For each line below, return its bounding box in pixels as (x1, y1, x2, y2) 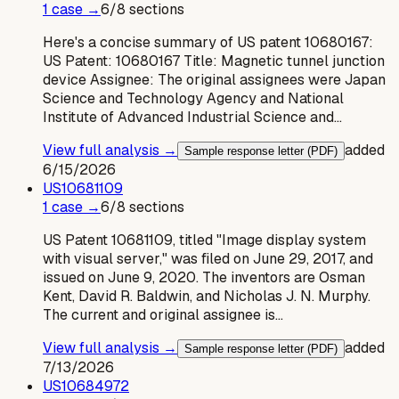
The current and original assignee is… (43, 305, 283, 324)
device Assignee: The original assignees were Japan (43, 69, 386, 89)
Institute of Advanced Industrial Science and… (43, 107, 342, 126)
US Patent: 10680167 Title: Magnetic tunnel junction (43, 51, 385, 70)
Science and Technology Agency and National (43, 88, 344, 108)
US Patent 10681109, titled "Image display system (43, 230, 366, 249)
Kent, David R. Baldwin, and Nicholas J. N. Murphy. (43, 286, 370, 305)
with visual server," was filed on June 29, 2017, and (43, 248, 373, 268)
